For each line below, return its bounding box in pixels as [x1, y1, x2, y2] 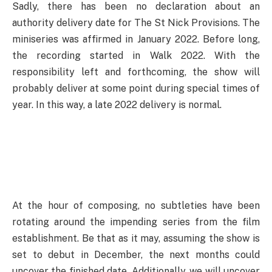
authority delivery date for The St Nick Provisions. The [12, 17, 260, 29]
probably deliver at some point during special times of [12, 83, 260, 95]
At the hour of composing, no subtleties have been [12, 199, 260, 211]
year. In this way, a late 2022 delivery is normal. [12, 99, 222, 111]
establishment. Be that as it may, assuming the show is [12, 232, 260, 244]
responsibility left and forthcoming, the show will [12, 66, 260, 78]
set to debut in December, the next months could [12, 248, 260, 260]
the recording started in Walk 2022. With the [12, 50, 260, 62]
